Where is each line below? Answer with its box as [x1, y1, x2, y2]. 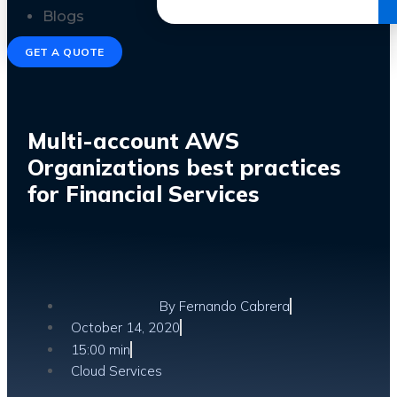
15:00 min [71, 340, 130, 358]
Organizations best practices [27, 152, 341, 181]
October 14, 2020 [71, 318, 180, 336]
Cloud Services [71, 362, 162, 379]
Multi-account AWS [27, 126, 239, 154]
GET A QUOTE [25, 45, 105, 58]
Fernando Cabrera [175, 297, 290, 315]
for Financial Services [27, 179, 260, 207]
